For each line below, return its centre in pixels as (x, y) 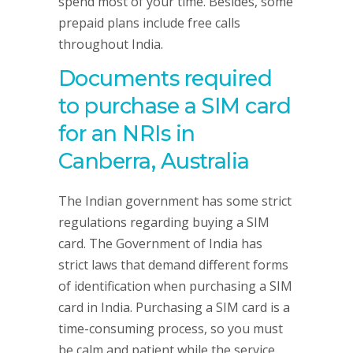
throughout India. (111, 44)
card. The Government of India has (160, 243)
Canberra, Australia (154, 161)
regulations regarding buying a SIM (164, 222)
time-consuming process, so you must (171, 329)
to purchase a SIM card (175, 106)
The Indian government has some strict (175, 201)
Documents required (165, 78)
